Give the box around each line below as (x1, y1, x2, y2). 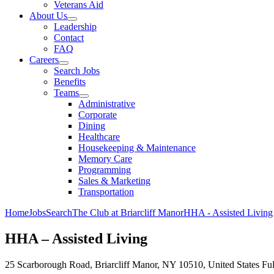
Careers (29, 54, 59, 65)
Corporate (78, 109, 117, 120)
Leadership (54, 21, 97, 32)
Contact (54, 32, 84, 43)
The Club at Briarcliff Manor (72, 207, 183, 218)
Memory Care (78, 154, 132, 164)
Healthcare (78, 131, 120, 142)
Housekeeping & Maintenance (78, 143, 196, 153)
